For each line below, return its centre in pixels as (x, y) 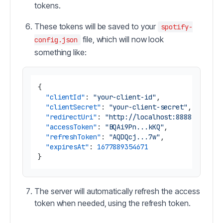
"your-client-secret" (148, 107)
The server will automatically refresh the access (117, 191)
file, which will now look (122, 39)
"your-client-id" (124, 97)
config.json (56, 40)
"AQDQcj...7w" (134, 137)
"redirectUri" (71, 117)
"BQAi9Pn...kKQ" (134, 127)
